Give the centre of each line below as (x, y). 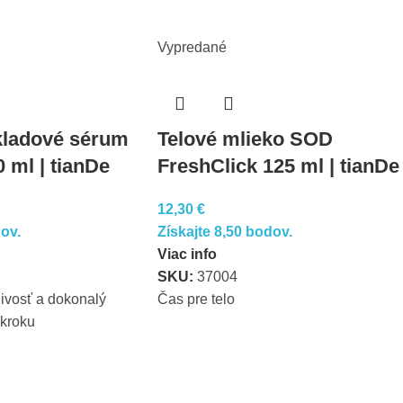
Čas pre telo (196, 299)
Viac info (187, 254)
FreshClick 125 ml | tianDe (278, 166)
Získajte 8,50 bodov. (224, 232)
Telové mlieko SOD (245, 139)
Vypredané (192, 47)
